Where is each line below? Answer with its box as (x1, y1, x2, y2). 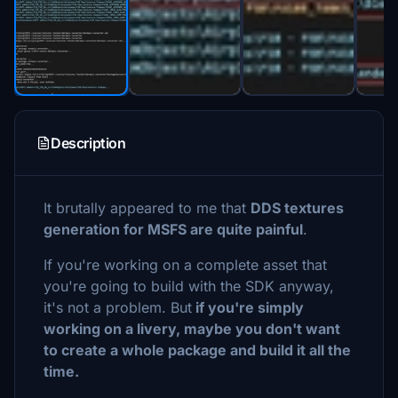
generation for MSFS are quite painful (44, 220, 303, 238)
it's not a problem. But (44, 298, 192, 316)
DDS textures (251, 199, 344, 217)
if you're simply (192, 298, 304, 316)
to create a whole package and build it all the (44, 341, 351, 359)
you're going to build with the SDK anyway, (44, 277, 334, 295)
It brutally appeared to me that (44, 199, 251, 217)
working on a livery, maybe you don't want (44, 320, 340, 338)
